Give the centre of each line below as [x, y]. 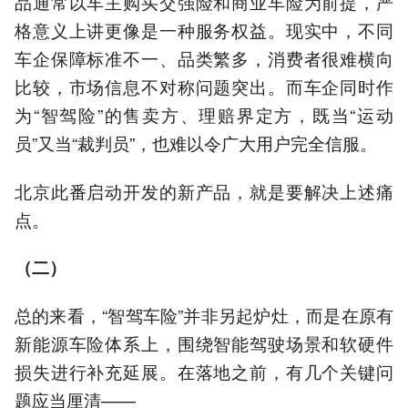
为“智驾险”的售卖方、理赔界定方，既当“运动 [204, 115]
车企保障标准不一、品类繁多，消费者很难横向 [204, 58]
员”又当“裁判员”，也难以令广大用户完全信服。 [196, 143]
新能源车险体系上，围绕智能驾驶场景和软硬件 [204, 342]
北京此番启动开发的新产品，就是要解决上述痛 [204, 190]
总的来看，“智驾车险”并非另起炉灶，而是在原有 [204, 314]
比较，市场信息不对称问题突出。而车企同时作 [204, 87]
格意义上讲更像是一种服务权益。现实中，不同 [204, 30]
